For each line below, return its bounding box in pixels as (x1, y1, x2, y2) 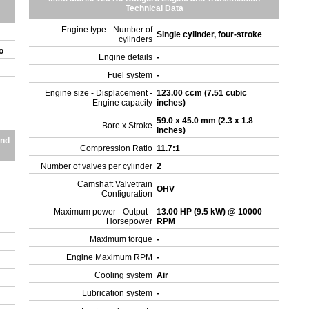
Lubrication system (82, 288, 153, 298)
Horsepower (106, 217, 153, 226)
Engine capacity (92, 98, 153, 108)
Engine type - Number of (61, 25, 153, 34)
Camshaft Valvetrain (77, 179, 153, 189)
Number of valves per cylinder (41, 161, 153, 171)
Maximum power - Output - (54, 207, 153, 217)
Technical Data (125, 3, 183, 13)
